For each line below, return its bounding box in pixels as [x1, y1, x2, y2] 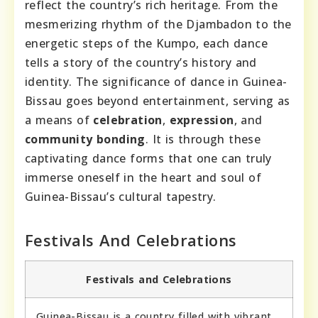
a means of [25, 112, 94, 128]
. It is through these [145, 131, 261, 148]
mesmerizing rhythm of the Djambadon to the [25, 16, 292, 33]
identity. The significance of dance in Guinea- [25, 74, 287, 90]
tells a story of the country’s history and [25, 55, 257, 71]
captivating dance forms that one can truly [25, 150, 272, 167]
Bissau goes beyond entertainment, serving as [25, 93, 290, 109]
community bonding [25, 131, 146, 148]
